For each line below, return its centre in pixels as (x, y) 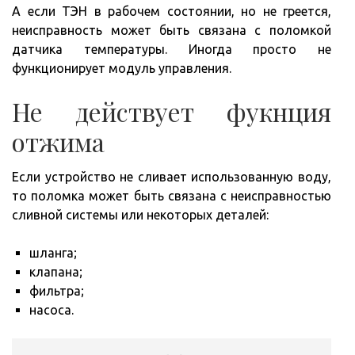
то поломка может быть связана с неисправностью (172, 195)
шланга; (53, 252)
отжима (58, 141)
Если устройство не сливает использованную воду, (172, 176)
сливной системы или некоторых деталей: (140, 214)
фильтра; (57, 290)
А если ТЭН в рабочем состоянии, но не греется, (172, 11)
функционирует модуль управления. (122, 68)
